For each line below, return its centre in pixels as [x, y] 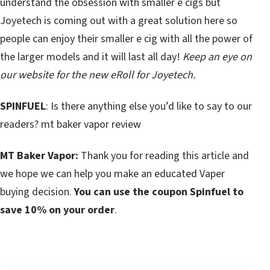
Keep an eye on [217, 57]
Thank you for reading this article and [164, 155]
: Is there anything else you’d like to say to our [149, 106]
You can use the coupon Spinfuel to [159, 192]
